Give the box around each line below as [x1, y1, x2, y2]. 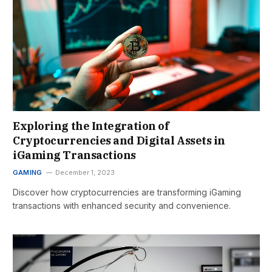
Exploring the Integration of [13, 118, 169, 133]
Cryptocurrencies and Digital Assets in [13, 133, 225, 148]
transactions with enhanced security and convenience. [13, 200, 231, 211]
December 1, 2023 [55, 168, 115, 177]
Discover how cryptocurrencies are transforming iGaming [13, 186, 241, 197]
